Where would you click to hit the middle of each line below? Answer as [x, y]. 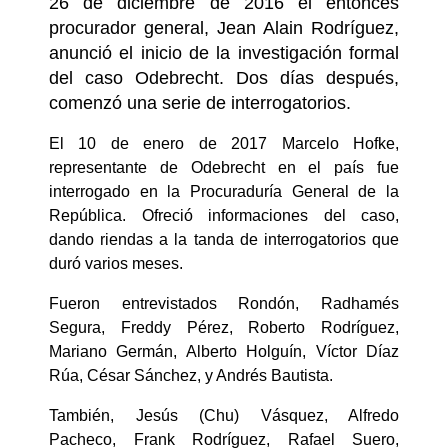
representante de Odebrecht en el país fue [224, 167]
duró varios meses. [116, 263]
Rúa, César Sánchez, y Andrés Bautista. [191, 375]
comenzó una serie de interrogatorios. [200, 103]
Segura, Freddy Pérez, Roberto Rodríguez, [224, 327]
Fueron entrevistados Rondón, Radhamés [224, 303]
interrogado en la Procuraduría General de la [224, 191]
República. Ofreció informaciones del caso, [224, 215]
